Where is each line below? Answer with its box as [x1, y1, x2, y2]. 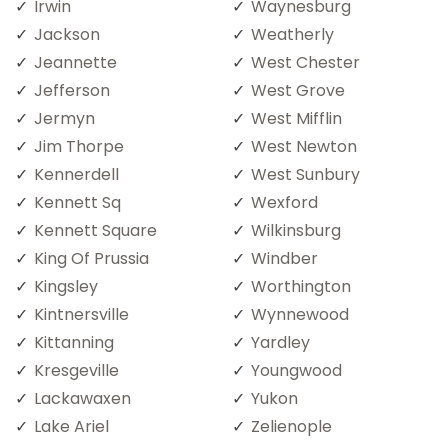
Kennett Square [34, 218, 157, 242]
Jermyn [34, 106, 95, 130]
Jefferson [34, 78, 110, 102]
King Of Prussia [34, 246, 149, 270]
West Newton [251, 134, 357, 158]
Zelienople [251, 414, 332, 438]
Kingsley [34, 274, 98, 298]
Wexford [251, 190, 318, 214]
